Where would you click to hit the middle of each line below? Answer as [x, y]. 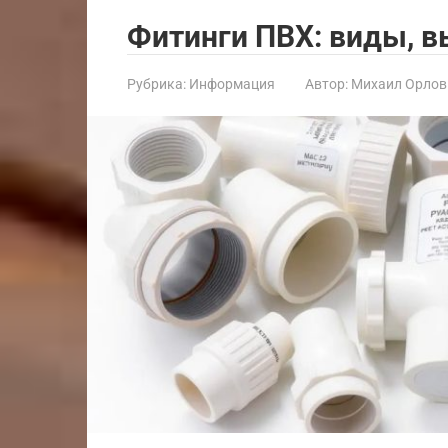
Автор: [326, 84]
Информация [232, 84]
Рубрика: [156, 84]
